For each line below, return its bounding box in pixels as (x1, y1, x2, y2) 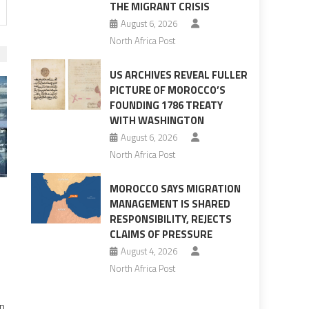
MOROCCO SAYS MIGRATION (109, 181, 241, 197)
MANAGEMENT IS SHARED (109, 196, 230, 212)
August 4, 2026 (120, 244, 177, 259)
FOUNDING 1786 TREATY (109, 97, 223, 114)
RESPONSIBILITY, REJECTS (109, 211, 232, 228)
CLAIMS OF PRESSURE (109, 226, 212, 243)
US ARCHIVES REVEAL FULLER (109, 67, 248, 83)
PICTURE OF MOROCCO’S (109, 82, 226, 99)
